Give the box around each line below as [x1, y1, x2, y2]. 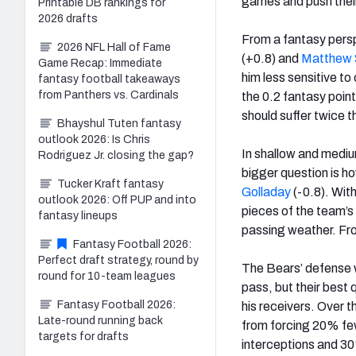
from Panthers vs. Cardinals [38, 88, 179, 101]
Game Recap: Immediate [38, 56, 162, 69]
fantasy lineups [38, 209, 118, 222]
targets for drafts [38, 330, 129, 342]
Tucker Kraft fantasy [57, 177, 164, 190]
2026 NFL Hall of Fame [57, 41, 171, 53]
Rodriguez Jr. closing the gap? [38, 149, 194, 161]
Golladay [242, 184, 291, 199]
